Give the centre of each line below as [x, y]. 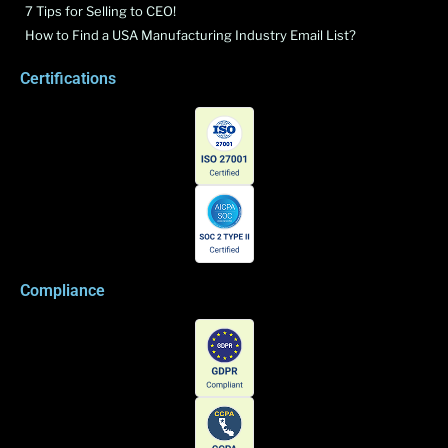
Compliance [62, 290]
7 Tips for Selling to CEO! [100, 10]
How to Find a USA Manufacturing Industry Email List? [190, 34]
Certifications [68, 78]
